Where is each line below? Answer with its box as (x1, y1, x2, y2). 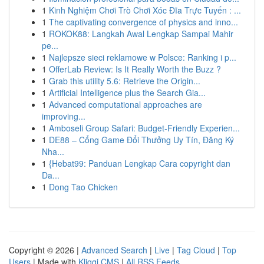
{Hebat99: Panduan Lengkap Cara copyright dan (49, 157, 230, 169)
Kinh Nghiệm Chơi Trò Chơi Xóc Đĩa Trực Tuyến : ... (49, 4, 241, 16)
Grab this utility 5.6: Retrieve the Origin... (49, 75, 200, 87)
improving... (42, 110, 85, 122)
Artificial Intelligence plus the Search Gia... (49, 87, 206, 98)
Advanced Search (81, 244, 147, 256)
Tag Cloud (177, 244, 215, 256)
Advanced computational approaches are (49, 98, 202, 110)
